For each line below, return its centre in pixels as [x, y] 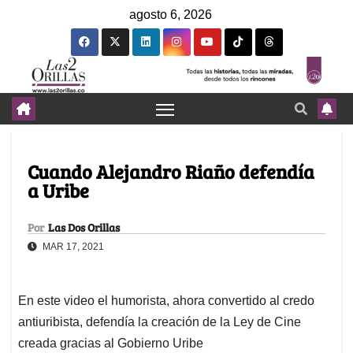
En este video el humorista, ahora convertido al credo [166, 301]
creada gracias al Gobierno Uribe [111, 344]
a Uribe [58, 191]
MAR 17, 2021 [72, 247]
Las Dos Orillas [84, 228]
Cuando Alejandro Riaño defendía [171, 172]
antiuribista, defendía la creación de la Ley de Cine [160, 322]
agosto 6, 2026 [171, 15]
